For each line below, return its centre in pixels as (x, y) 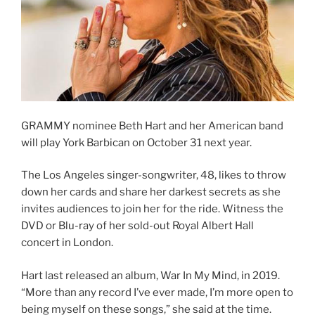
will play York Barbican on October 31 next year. (136, 142)
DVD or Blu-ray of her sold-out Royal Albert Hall (137, 226)
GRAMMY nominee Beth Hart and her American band (152, 126)
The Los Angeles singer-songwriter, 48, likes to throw (154, 175)
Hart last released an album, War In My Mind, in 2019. (150, 275)
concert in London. (67, 243)
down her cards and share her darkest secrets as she (151, 192)
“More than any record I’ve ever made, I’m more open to (157, 292)
